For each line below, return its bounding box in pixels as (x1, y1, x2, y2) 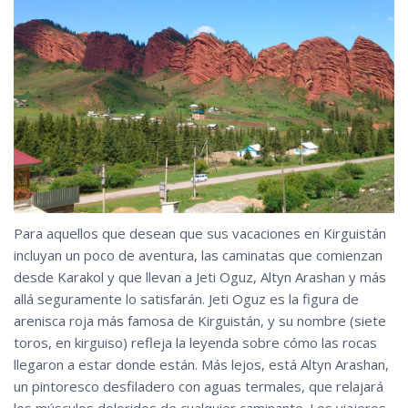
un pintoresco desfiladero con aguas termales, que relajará (14, 376, 383, 395)
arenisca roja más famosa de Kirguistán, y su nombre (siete (14, 311, 386, 330)
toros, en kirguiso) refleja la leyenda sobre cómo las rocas (14, 332, 377, 352)
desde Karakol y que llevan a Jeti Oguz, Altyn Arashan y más (14, 267, 386, 286)
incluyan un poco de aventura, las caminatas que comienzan (14, 245, 382, 264)
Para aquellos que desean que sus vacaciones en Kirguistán (14, 223, 386, 242)
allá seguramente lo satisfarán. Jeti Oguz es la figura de (14, 289, 359, 308)
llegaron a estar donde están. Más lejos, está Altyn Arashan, (14, 354, 389, 373)
